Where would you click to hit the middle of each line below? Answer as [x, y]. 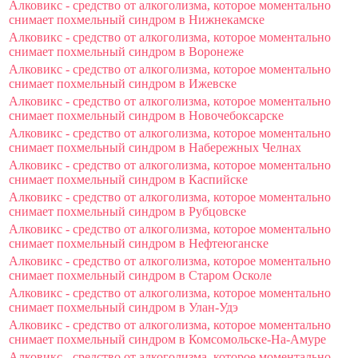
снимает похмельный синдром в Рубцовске [127, 211]
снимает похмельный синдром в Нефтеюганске [139, 243]
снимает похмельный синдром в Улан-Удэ [123, 307]
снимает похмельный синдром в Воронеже [126, 51]
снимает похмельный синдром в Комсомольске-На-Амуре [167, 339]
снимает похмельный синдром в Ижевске [123, 83]
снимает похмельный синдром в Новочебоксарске [146, 115]
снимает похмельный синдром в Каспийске [128, 179]
